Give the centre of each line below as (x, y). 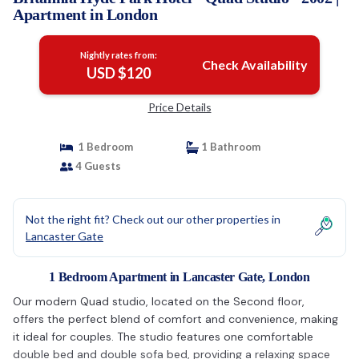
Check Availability (254, 65)
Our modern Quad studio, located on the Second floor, (159, 301)
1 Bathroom (230, 147)
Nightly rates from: (118, 55)
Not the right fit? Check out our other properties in (153, 219)
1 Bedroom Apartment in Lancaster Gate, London (179, 277)
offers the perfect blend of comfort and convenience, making (175, 319)
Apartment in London (85, 14)
